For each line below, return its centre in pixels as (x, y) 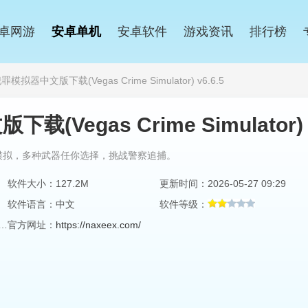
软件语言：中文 (41, 204)
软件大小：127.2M (48, 184)
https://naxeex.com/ (98, 225)
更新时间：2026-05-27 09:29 (223, 184)
